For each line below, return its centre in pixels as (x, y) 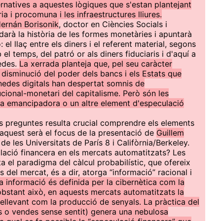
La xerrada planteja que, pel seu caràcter (96, 64)
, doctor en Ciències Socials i (113, 24)
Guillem (170, 133)
